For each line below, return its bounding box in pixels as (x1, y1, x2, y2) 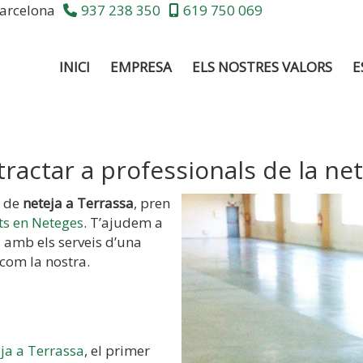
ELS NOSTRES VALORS (192, 58, 333, 76)
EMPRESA (110, 58, 173, 76)
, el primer (84, 341, 150, 360)
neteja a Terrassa (23, 194, 134, 212)
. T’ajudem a (83, 213, 163, 232)
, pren (134, 194, 170, 212)
